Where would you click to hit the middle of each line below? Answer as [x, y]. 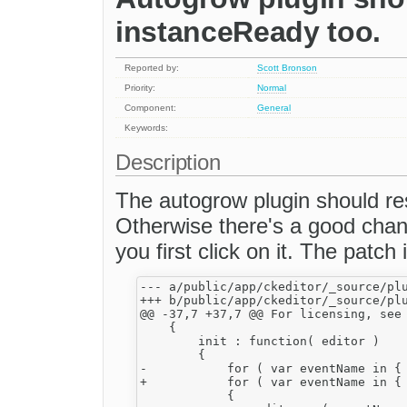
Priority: [140, 88]
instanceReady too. [248, 31]
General [274, 108]
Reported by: [152, 68]
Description [171, 163]
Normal [272, 88]
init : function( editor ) [260, 342]
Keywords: [147, 128]
